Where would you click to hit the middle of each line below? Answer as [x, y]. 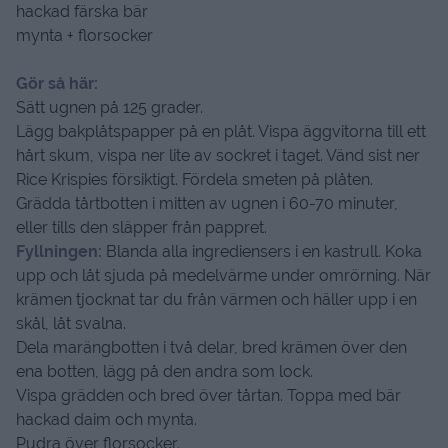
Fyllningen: [61, 251]
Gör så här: [57, 83]
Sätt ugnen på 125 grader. [109, 107]
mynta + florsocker [84, 35]
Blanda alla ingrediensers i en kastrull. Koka [264, 251]
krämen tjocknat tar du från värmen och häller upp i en [216, 299]
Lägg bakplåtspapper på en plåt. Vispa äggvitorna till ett [221, 131]
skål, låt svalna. [71, 323]
